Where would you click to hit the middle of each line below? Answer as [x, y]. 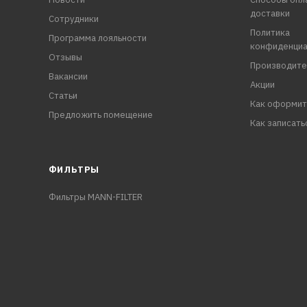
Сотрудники [73, 19]
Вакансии [68, 77]
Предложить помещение [100, 115]
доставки [270, 14]
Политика [270, 33]
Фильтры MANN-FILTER [95, 197]
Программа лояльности [97, 38]
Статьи [63, 96]
